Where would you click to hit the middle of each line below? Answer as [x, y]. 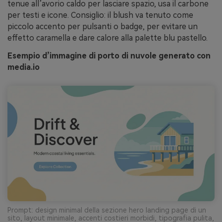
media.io [24, 67]
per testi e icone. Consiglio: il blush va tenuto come [100, 15]
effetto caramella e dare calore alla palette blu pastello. [108, 38]
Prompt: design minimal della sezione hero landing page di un [107, 210]
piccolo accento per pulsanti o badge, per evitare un [103, 27]
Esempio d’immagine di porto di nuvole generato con [109, 56]
